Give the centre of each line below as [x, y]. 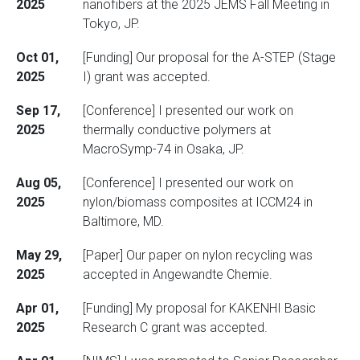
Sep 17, [38, 110]
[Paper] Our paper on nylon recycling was [197, 255]
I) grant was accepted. [146, 77]
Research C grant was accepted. [175, 327]
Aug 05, [38, 183]
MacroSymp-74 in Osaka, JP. [163, 149]
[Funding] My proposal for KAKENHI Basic [199, 308]
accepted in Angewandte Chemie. [177, 274]
